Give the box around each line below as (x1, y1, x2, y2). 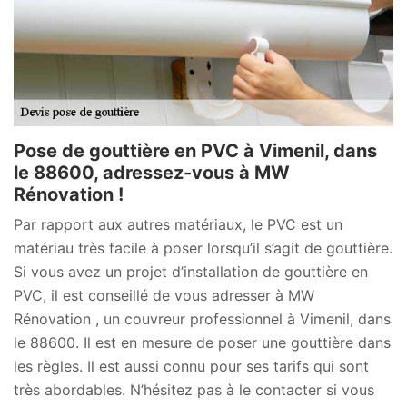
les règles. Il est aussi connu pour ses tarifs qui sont (14, 356, 369, 375)
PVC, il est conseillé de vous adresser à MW (14, 285, 314, 304)
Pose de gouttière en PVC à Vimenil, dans (14, 139, 377, 162)
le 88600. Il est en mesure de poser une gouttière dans (14, 333, 391, 352)
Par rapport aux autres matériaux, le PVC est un (14, 214, 342, 233)
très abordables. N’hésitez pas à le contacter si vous (14, 380, 374, 399)
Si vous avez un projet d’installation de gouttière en (14, 262, 368, 281)
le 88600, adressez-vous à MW (14, 161, 290, 184)
